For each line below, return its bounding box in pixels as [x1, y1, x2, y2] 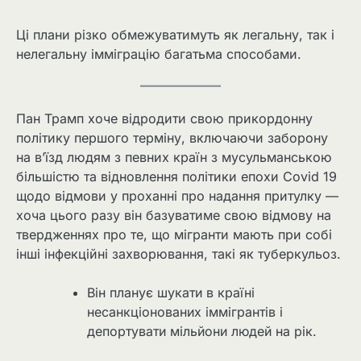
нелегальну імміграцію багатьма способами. [16, 46, 301, 63]
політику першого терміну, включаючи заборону [16, 129, 328, 146]
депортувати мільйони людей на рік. [87, 322, 317, 339]
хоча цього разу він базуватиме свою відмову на [16, 206, 331, 223]
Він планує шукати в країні [87, 284, 255, 301]
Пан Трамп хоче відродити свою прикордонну [16, 110, 313, 127]
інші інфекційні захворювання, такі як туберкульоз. [16, 245, 341, 262]
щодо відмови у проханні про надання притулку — [16, 187, 338, 204]
